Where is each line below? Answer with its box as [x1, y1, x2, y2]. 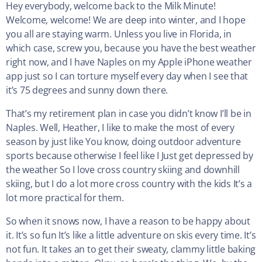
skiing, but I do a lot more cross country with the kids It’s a [6, 177, 253, 191]
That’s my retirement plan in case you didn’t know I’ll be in [6, 107, 251, 120]
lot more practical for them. [6, 191, 124, 205]
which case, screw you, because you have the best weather [6, 42, 256, 55]
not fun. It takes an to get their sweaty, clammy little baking [6, 243, 256, 256]
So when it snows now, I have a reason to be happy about [6, 215, 250, 228]
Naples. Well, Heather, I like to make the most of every [6, 121, 235, 135]
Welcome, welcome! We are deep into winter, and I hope [6, 13, 246, 27]
